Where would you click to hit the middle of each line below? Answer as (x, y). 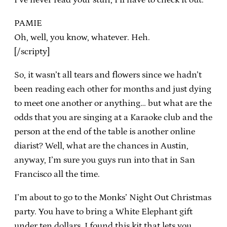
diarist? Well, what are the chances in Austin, (101, 146)
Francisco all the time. (57, 174)
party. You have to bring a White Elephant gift (103, 212)
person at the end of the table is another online (105, 131)
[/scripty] (32, 51)
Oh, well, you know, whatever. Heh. (82, 37)
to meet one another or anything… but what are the (113, 103)
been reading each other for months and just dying (113, 89)
